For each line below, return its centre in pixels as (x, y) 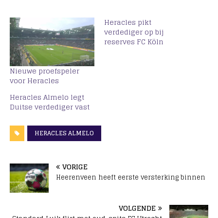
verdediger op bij (134, 32)
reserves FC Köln (134, 42)
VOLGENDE (137, 208)
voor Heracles (34, 80)
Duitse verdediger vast (50, 107)
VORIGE (75, 166)
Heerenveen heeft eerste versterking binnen (131, 177)
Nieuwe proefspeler (45, 71)
